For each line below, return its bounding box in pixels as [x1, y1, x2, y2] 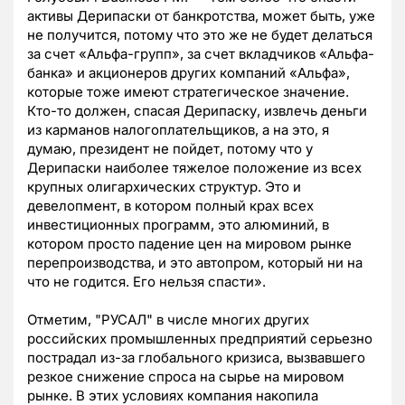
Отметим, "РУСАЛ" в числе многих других [27, 311, 309, 329]
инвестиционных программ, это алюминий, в [27, 216, 329, 234]
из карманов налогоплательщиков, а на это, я [27, 121, 329, 139]
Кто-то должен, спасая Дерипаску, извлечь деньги [27, 102, 367, 120]
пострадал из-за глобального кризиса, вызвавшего [27, 349, 365, 367]
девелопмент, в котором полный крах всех [27, 197, 314, 215]
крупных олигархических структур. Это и [27, 178, 301, 196]
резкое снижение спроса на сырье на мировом [27, 368, 344, 386]
